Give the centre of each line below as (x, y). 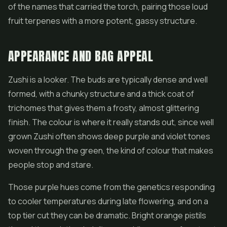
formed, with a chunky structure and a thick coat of (101, 94)
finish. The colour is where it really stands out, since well (111, 122)
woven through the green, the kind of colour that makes (111, 150)
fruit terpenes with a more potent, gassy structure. (103, 21)
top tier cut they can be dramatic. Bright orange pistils (107, 215)
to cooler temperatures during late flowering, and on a (108, 201)
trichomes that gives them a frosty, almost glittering (104, 108)
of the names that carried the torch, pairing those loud (108, 7)
